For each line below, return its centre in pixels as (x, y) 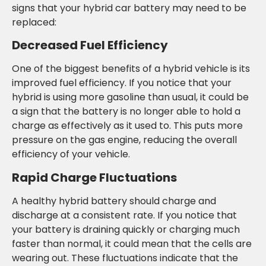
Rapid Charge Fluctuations (94, 177)
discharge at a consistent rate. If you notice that (124, 215)
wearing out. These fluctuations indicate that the (125, 258)
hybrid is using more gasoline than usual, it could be (130, 97)
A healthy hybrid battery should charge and (114, 201)
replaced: (34, 22)
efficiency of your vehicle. (71, 154)
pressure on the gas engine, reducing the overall (124, 140)
